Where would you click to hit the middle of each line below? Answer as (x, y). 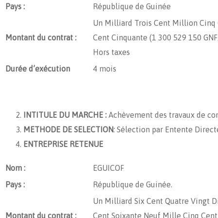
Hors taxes (111, 52)
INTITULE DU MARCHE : (65, 115)
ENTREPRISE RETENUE (63, 144)
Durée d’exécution (38, 68)
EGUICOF (109, 168)
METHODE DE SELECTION (68, 129)
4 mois (105, 68)
